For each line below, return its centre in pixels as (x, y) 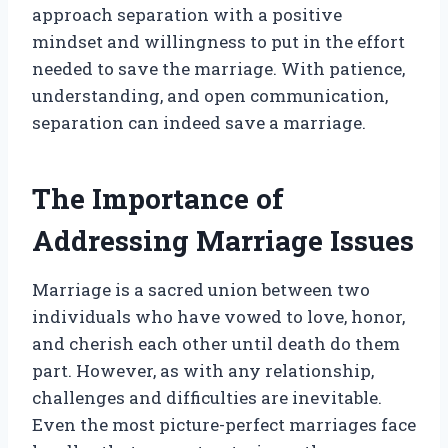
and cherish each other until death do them (216, 344)
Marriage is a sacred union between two (201, 290)
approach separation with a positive (187, 15)
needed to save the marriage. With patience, (218, 69)
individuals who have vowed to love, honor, (218, 317)
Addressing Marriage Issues (223, 241)
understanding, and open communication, (210, 96)
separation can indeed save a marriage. (199, 123)
